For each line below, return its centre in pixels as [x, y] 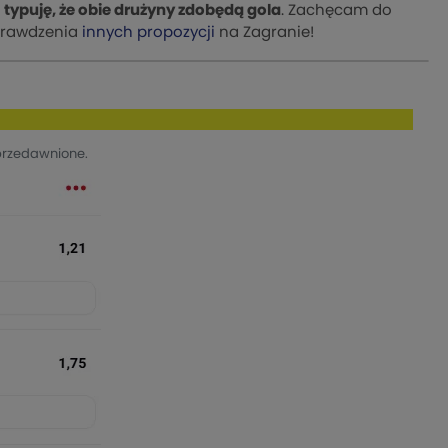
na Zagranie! [264, 32]
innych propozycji [148, 32]
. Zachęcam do [336, 10]
